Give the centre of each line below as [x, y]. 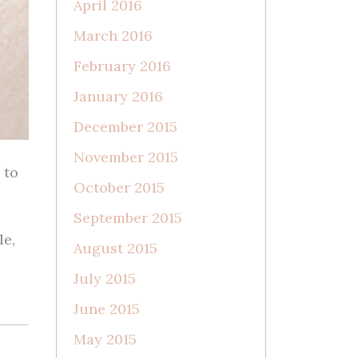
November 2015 [125, 157]
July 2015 [104, 278]
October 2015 [119, 187]
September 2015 [127, 217]
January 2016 [118, 96]
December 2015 [125, 126]
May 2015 [105, 339]
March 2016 [113, 35]
